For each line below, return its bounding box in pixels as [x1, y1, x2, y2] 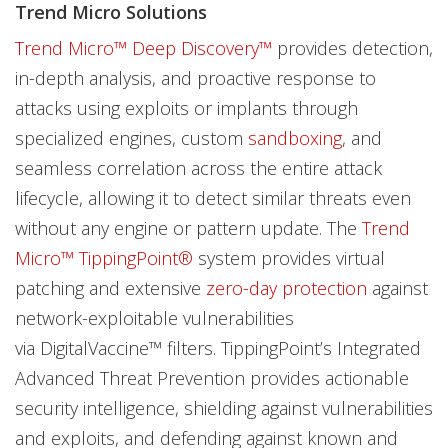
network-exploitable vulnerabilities [15, 305, 294, 330]
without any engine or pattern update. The [15, 215, 357, 240]
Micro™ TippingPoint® [15, 245, 193, 270]
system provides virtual [193, 245, 385, 270]
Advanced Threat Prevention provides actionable [15, 365, 409, 390]
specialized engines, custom [15, 125, 248, 150]
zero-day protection [206, 275, 367, 300]
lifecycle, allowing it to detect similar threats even [15, 185, 411, 210]
